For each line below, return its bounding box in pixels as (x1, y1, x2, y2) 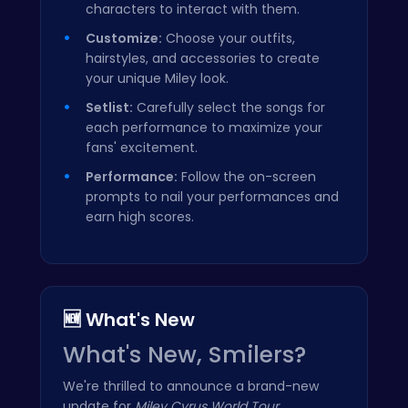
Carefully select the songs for (133, 97, 325, 117)
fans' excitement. (86, 138, 198, 157)
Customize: (86, 28, 162, 47)
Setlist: (86, 97, 133, 117)
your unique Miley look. (86, 68, 229, 87)
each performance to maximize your (86, 117, 322, 137)
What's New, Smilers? (63, 338, 306, 371)
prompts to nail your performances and (86, 187, 339, 206)
